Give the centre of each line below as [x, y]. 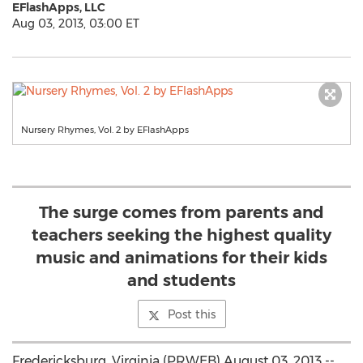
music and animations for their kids [181, 258]
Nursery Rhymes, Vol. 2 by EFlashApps [105, 130]
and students [181, 280]
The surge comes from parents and [181, 212]
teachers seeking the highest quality [181, 235]
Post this [191, 314]
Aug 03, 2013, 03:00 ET [76, 23]
